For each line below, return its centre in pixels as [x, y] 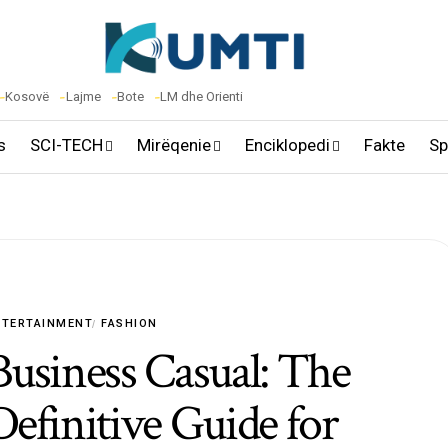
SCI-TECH [66, 145]
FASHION [129, 323]
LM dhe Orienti [201, 96]
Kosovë [27, 96]
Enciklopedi [287, 145]
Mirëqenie [173, 145]
